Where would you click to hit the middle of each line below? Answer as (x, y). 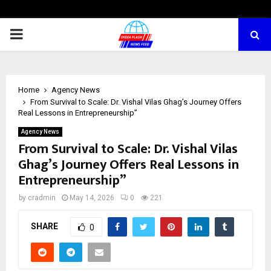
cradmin (42, 198)
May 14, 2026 (92, 198)
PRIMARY (40, 34)
